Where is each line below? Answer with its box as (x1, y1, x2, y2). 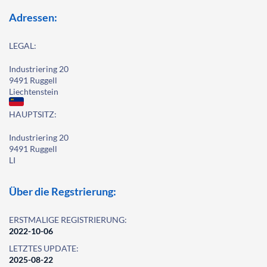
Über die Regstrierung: (9, 185, 116, 198)
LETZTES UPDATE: (9, 243, 79, 253)
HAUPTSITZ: (9, 109, 57, 119)
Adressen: (9, 11, 57, 24)
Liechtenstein (9, 86, 58, 97)
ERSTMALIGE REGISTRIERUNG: (9, 215, 127, 225)
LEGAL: (9, 41, 36, 51)
